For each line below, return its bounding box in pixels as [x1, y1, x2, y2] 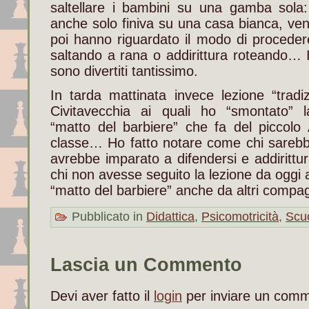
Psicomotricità [201, 209, 279, 223]
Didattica [146, 209, 195, 223]
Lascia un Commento [50, 253, 242, 275]
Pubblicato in [68, 209, 146, 223]
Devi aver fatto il [50, 288, 154, 303]
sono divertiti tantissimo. [50, 63, 198, 79]
